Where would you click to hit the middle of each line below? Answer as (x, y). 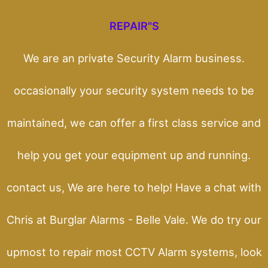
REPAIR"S (134, 25)
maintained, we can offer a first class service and (134, 122)
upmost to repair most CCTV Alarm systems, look (134, 252)
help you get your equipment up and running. (134, 155)
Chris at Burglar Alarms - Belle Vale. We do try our (134, 219)
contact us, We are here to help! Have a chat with (134, 187)
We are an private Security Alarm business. (134, 58)
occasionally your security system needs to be (134, 90)
